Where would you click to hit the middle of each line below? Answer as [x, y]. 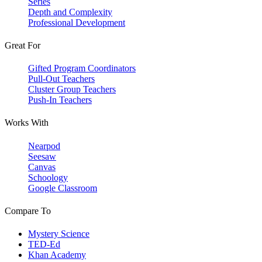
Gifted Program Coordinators [82, 68]
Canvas [42, 167]
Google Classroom [63, 188]
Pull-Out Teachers [61, 79]
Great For [23, 45]
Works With [27, 123]
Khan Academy [57, 255]
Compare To [28, 211]
